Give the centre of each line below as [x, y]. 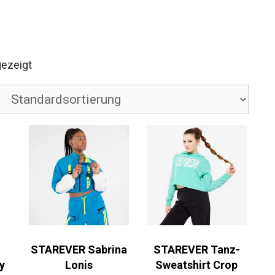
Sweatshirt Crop [197, 265]
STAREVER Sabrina [79, 250]
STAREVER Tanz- [196, 250]
